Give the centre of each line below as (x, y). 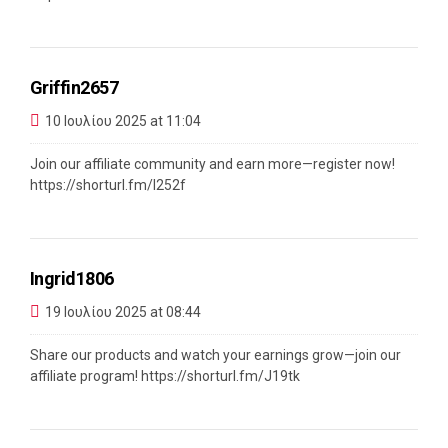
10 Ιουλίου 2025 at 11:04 (123, 120)
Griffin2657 (74, 88)
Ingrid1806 (72, 279)
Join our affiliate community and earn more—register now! (212, 164)
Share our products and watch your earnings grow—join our (215, 355)
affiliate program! (85, 376)
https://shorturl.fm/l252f (108, 185)
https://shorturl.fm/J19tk (220, 376)
